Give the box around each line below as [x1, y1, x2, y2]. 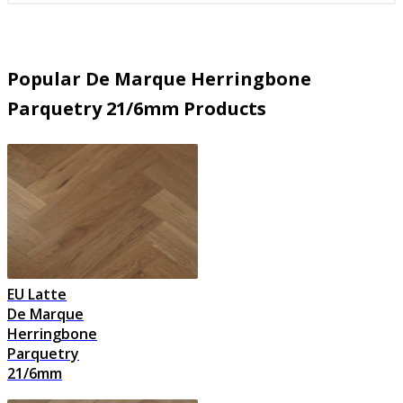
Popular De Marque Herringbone [7, 67, 311, 92]
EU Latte [7, 284, 67, 305]
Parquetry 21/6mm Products [7, 96, 266, 121]
